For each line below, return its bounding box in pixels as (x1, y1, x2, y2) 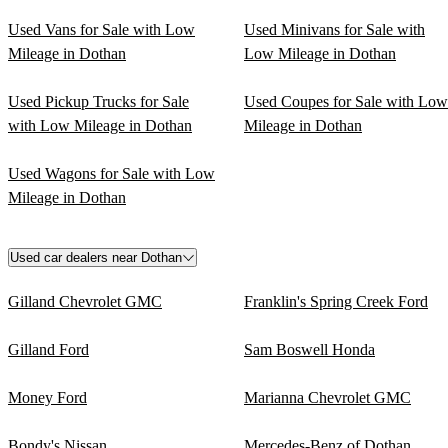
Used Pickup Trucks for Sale (8, 92, 189, 110)
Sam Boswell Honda (244, 340, 375, 358)
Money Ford (8, 388, 87, 406)
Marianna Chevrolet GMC (244, 388, 411, 406)
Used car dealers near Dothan (10, 249, 182, 265)
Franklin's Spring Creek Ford (244, 292, 428, 310)
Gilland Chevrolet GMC (8, 292, 162, 310)
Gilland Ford (8, 340, 89, 358)
